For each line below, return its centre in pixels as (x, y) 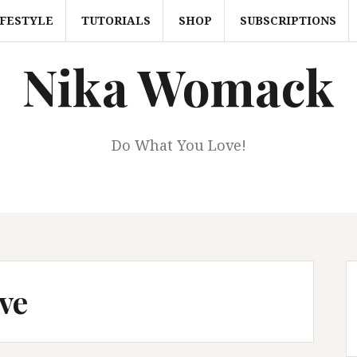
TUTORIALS (116, 20)
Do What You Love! (178, 145)
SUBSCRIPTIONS (288, 20)
